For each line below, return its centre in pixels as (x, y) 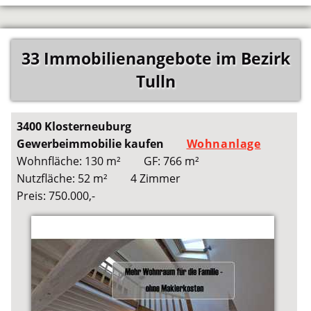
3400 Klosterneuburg (74, 126)
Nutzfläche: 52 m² (62, 178)
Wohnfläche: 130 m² (69, 161)
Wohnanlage (224, 143)
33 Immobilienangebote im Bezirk (155, 59)
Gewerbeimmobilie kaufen (91, 143)
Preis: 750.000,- (56, 195)
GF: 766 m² (171, 161)
